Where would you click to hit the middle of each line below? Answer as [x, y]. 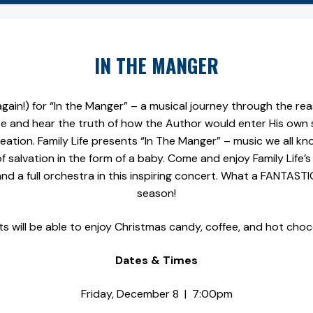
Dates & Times [156, 260]
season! [156, 193]
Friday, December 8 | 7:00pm [156, 293]
